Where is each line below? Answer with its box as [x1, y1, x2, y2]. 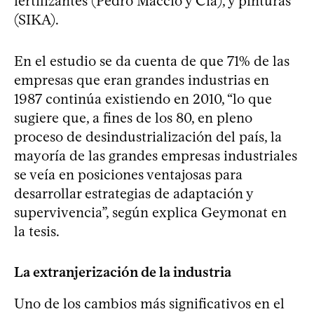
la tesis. [14, 223, 60, 240]
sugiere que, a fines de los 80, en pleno [14, 109, 252, 127]
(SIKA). [14, 11, 59, 29]
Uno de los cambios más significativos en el [14, 295, 285, 313]
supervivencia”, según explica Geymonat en [14, 204, 287, 221]
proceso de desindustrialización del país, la [14, 128, 282, 146]
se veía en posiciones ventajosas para [14, 166, 243, 184]
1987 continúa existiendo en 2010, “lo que [14, 90, 272, 108]
